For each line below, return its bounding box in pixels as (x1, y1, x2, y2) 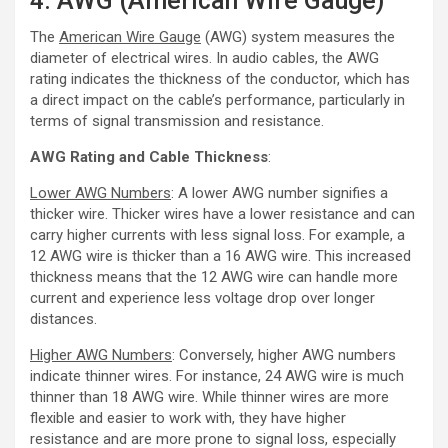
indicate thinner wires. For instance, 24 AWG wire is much (30, 366, 404, 385)
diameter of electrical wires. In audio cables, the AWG (30, 48, 379, 67)
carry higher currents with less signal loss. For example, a (30, 225, 405, 244)
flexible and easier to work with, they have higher (30, 408, 346, 427)
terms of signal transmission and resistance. (30, 111, 324, 130)
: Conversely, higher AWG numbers (172, 345, 396, 364)
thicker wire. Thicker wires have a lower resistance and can (30, 204, 415, 223)
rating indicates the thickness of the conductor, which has (30, 69, 410, 88)
